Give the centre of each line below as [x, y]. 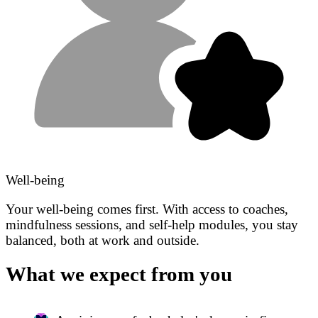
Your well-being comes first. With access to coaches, [147, 209]
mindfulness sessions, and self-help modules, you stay [152, 225]
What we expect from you [119, 274]
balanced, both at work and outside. [103, 241]
